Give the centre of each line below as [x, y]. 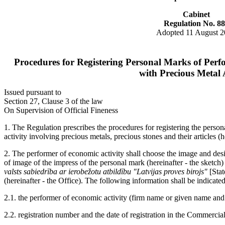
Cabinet [196, 14]
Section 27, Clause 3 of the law [53, 101]
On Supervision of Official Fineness [61, 110]
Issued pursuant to [33, 92]
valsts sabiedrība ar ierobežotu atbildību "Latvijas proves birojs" [106, 172]
